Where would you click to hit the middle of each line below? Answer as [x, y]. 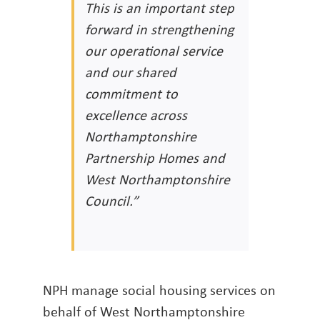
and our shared [131, 72]
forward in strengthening [159, 29]
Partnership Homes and [155, 158]
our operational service [154, 51]
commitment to [131, 94]
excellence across [136, 115]
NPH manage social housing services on [159, 290]
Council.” [111, 201]
